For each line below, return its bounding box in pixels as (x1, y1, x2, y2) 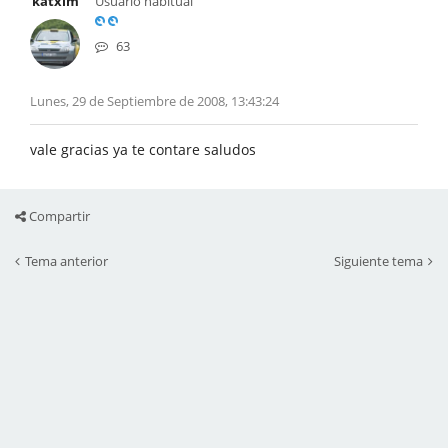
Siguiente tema (334, 252, 423, 270)
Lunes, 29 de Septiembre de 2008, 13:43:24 (30, 92, 279, 110)
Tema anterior (25, 252, 108, 270)
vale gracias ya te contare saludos (30, 140, 256, 159)
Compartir (26, 207, 90, 225)
